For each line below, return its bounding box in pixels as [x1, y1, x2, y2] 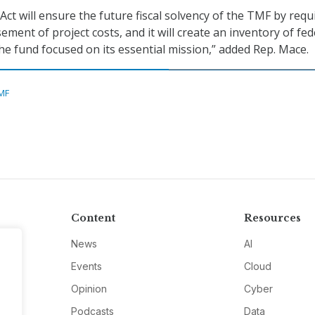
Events [70, 260, 102, 273]
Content [70, 212, 115, 225]
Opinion [70, 283, 107, 295]
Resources [244, 212, 302, 225]
